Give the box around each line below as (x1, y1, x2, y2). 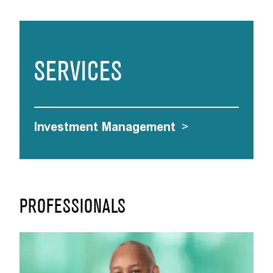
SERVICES (34, 61, 122, 86)
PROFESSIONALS (19, 199, 126, 217)
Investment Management (34, 119, 175, 135)
